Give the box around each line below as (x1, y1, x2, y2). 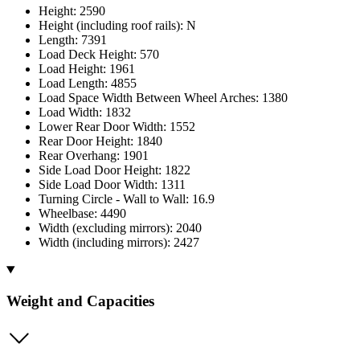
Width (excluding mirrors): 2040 (39, 221, 202, 235)
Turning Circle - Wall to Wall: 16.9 (39, 192, 215, 207)
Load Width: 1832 (39, 105, 131, 120)
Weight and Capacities (6, 292, 154, 309)
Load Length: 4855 (39, 76, 137, 91)
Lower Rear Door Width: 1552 (39, 120, 195, 134)
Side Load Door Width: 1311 (39, 178, 186, 192)
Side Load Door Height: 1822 (39, 163, 190, 178)
